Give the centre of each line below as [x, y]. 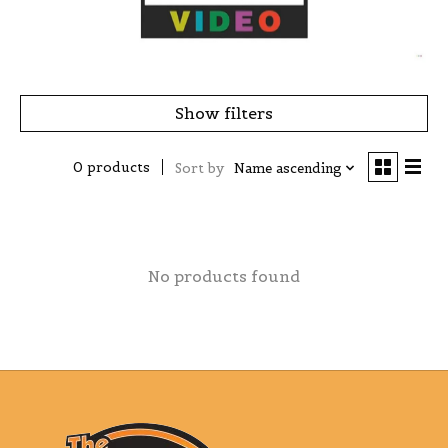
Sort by [199, 168]
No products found [224, 275]
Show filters [224, 112]
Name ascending [287, 168]
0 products [111, 168]
